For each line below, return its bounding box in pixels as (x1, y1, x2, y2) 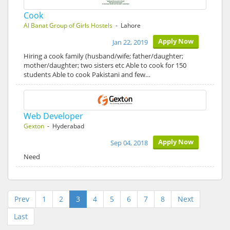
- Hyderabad (44, 122, 84, 130)
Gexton (24, 122, 44, 130)
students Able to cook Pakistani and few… (24, 70, 150, 79)
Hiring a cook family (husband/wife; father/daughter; (24, 51, 183, 61)
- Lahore (112, 21, 141, 30)
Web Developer (24, 110, 83, 122)
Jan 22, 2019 (112, 37, 148, 47)
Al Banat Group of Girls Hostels (24, 21, 112, 30)
